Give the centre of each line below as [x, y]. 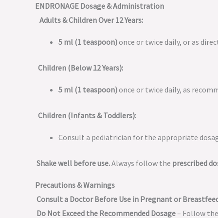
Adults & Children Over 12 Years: [91, 20]
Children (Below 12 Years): [80, 68]
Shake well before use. [73, 163]
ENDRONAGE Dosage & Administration [100, 6]
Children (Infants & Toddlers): [86, 115]
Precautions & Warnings [75, 185]
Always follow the [141, 163]
